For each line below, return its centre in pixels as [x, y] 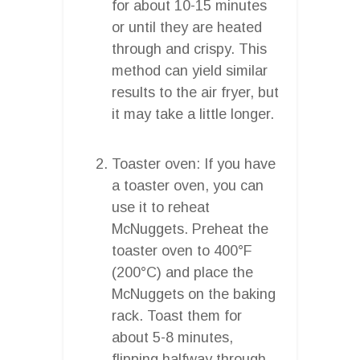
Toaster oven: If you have [194, 164]
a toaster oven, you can [188, 185]
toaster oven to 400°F [182, 250]
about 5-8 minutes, [172, 337]
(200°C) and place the [182, 272]
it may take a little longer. [193, 114]
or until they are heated [187, 27]
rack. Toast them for [177, 315]
